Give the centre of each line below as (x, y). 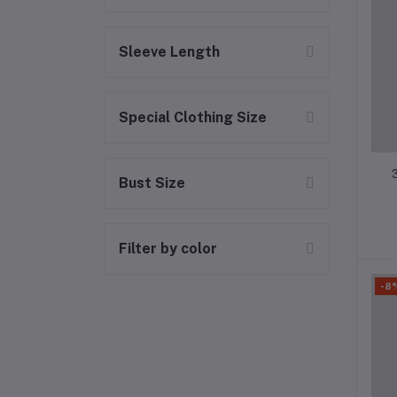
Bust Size (152, 183)
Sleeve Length (169, 52)
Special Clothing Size (193, 117)
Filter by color (168, 249)
